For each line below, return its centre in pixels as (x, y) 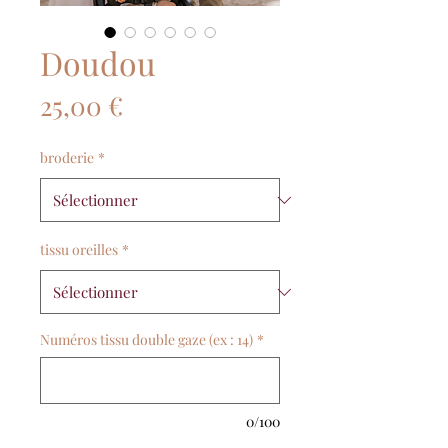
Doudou (98, 62)
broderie (67, 157)
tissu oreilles (79, 249)
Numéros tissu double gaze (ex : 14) (146, 339)
